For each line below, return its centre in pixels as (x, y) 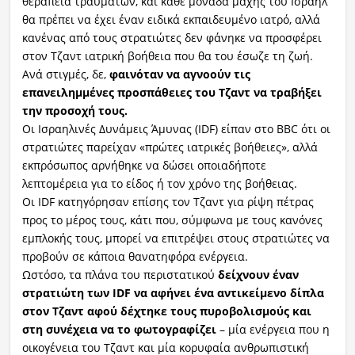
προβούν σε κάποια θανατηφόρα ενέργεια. (135, 256)
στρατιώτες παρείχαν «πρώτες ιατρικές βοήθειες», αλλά (170, 147)
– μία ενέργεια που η (273, 329)
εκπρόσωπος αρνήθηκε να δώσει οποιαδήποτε (144, 165)
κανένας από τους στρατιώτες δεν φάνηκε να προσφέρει (172, 37)
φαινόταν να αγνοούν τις (179, 74)
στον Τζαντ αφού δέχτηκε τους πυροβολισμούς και (166, 311)
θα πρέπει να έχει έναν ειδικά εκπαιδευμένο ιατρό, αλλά (171, 19)
